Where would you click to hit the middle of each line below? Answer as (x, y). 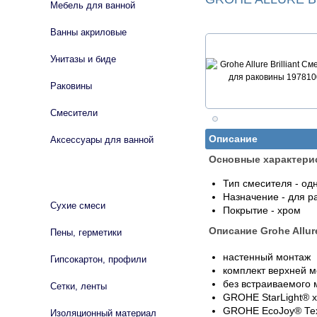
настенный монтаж (267, 257)
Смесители (74, 113)
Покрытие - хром (262, 211)
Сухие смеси (78, 206)
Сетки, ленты (79, 286)
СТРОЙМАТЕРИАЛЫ (77, 176)
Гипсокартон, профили (98, 259)
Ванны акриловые (88, 32)
